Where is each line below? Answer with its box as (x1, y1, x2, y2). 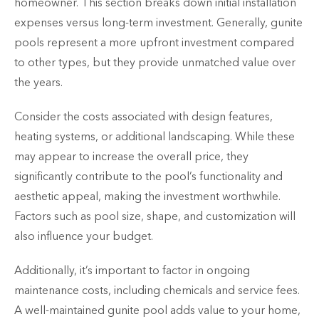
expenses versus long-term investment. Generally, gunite (14, 15, 303, 31)
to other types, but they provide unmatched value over (14, 55, 296, 71)
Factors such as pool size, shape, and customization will (14, 209, 296, 225)
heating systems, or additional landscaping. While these (14, 129, 295, 145)
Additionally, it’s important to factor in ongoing (14, 263, 250, 279)
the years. (14, 75, 63, 91)
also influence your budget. (14, 229, 153, 245)
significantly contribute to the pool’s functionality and (14, 169, 283, 185)
